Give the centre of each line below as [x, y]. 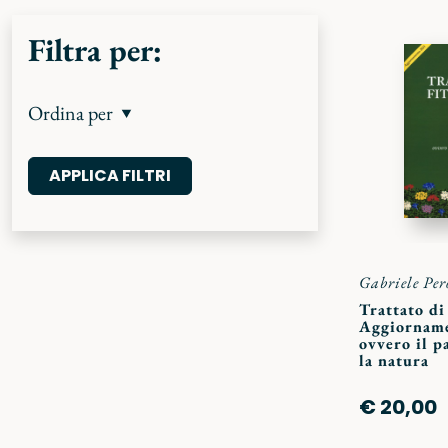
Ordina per [70, 113]
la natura [394, 360]
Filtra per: [95, 50]
